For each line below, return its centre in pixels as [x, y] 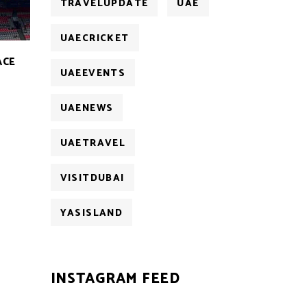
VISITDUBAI [92, 179]
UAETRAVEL [93, 144]
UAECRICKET [95, 39]
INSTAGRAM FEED [115, 279]
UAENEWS [87, 109]
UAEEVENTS [93, 74]
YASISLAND [91, 213]
